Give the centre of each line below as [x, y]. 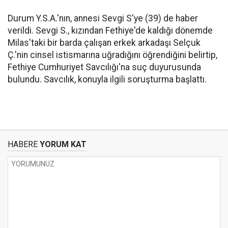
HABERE [23, 144]
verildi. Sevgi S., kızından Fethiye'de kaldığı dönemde [110, 31]
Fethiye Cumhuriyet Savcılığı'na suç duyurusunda [104, 67]
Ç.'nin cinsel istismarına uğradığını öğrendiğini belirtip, [112, 55]
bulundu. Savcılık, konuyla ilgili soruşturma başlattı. [107, 79]
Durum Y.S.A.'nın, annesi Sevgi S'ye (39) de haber [103, 18]
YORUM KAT [62, 144]
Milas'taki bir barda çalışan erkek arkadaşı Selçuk [104, 43]
